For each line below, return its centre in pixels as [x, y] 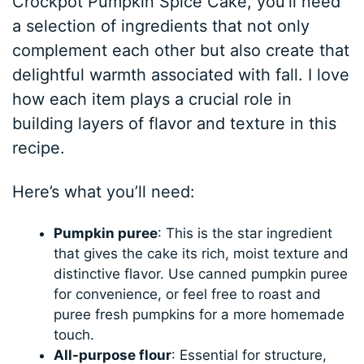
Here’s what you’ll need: [104, 191]
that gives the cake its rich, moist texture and [201, 253]
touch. [74, 334]
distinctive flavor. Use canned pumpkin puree [201, 273]
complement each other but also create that [181, 50]
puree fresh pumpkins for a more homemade [199, 314]
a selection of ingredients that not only [161, 26]
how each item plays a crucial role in [152, 99]
